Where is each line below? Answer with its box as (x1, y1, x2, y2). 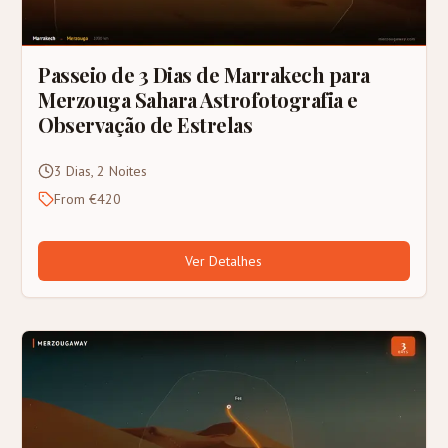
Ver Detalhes (185, 252, 263, 271)
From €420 (54, 190, 122, 209)
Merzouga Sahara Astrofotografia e (38, 86, 358, 114)
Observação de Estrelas (38, 111, 253, 139)
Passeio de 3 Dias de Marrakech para (38, 61, 370, 89)
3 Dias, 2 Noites (54, 162, 148, 181)
